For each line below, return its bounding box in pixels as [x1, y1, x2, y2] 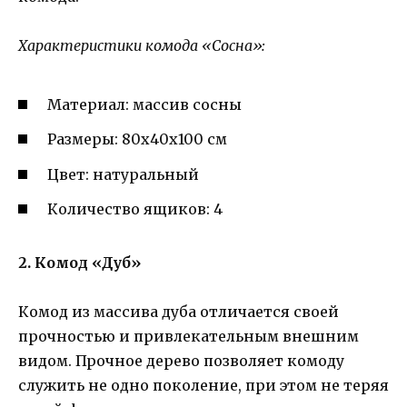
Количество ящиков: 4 [47, 199, 223, 218]
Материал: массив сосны [47, 95, 242, 114]
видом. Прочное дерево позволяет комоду [18, 352, 344, 370]
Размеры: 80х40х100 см [47, 130, 227, 149]
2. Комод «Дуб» [18, 253, 141, 272]
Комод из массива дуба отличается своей [18, 303, 339, 321]
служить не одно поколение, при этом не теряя [18, 376, 389, 394]
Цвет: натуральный [47, 164, 199, 184]
